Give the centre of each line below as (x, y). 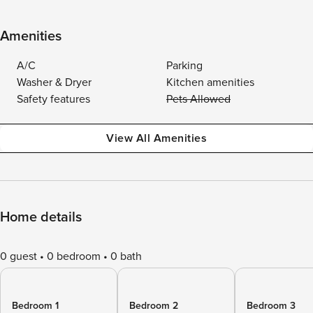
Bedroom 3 (271, 306)
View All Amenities (156, 138)
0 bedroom (74, 256)
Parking (184, 66)
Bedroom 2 (154, 306)
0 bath (126, 256)
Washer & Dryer (54, 82)
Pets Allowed (198, 99)
